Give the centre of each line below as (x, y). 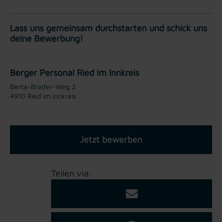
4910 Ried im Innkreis (43, 96)
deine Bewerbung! (47, 38)
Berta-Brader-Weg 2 (43, 86)
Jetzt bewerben (111, 139)
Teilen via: (72, 173)
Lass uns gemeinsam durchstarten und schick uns (109, 28)
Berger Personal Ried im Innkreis (75, 72)
